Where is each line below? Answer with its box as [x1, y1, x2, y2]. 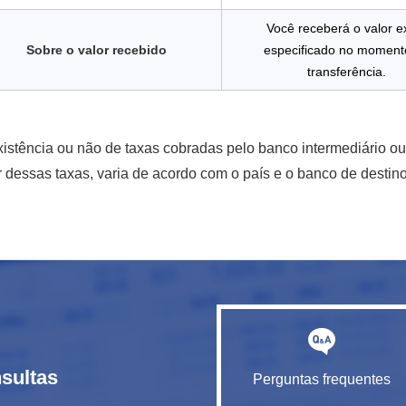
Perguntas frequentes [253, 372, 391, 387]
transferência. [307, 64, 387, 79]
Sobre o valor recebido [25, 43, 167, 57]
